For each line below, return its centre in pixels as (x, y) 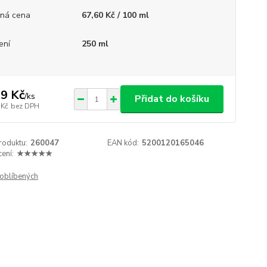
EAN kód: (123, 143)
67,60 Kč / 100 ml (115, 15)
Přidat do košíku (172, 99)
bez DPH (25, 106)
